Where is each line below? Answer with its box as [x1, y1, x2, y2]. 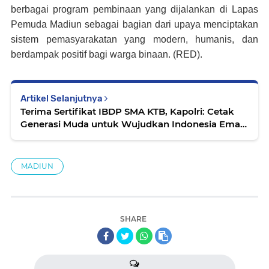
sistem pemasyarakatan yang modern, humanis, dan [11, 34, 258, 45]
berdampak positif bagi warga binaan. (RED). [11, 49, 202, 60]
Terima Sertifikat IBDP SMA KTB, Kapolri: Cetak [20, 106, 234, 118]
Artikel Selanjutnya [20, 93, 104, 104]
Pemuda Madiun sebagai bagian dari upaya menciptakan [11, 19, 258, 30]
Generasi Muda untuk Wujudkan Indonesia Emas [20, 118, 245, 130]
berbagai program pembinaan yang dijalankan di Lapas [11, 4, 258, 15]
